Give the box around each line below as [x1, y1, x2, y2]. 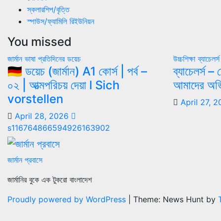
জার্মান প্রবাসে [7, 155, 42, 165]
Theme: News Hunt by [133, 194, 218, 205]
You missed [7, 34, 72, 49]
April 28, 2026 [15, 110, 71, 121]
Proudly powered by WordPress [7, 194, 128, 205]
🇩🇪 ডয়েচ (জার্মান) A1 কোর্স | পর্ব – [7, 64, 147, 78]
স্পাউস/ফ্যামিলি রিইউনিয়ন [27, 16, 94, 26]
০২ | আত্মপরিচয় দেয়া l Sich [7, 77, 119, 92]
